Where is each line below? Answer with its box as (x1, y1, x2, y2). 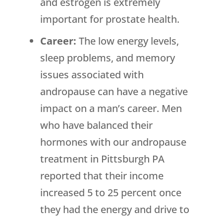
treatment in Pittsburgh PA (40, 152, 165, 166)
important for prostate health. (40, 12, 179, 26)
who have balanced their (40, 118, 153, 132)
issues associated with (40, 68, 144, 82)
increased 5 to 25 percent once (40, 186, 181, 200)
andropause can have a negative (40, 85, 188, 99)
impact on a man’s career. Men (40, 102, 182, 115)
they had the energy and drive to (40, 203, 189, 217)
